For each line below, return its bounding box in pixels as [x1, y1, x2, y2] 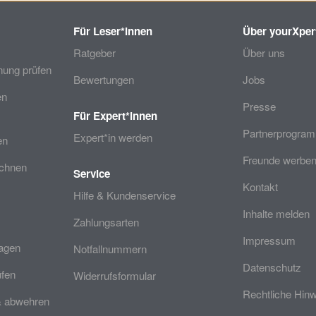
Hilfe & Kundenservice [73, 188, 176, 202]
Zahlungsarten [73, 214, 139, 229]
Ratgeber [73, 45, 116, 60]
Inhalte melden [243, 206, 310, 221]
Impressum [243, 233, 296, 248]
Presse [243, 99, 276, 114]
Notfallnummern [73, 241, 147, 256]
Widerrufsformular [73, 268, 156, 283]
